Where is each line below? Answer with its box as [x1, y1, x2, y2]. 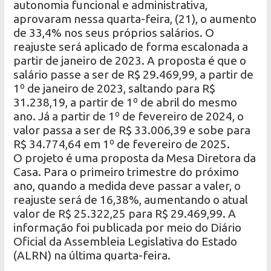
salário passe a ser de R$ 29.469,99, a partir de [13, 68, 254, 82]
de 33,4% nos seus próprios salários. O [13, 26, 215, 40]
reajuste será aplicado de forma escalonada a [13, 40, 249, 54]
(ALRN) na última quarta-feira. [13, 249, 171, 263]
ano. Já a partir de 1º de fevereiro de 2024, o [13, 109, 244, 123]
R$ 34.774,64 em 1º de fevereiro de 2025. [13, 137, 230, 151]
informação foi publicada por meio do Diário [13, 221, 242, 235]
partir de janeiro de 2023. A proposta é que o [13, 54, 247, 68]
